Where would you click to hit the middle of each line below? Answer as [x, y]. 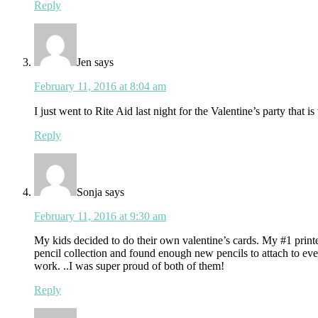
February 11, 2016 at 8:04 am [100, 87]
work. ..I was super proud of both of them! [129, 266]
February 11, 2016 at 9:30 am [100, 216]
